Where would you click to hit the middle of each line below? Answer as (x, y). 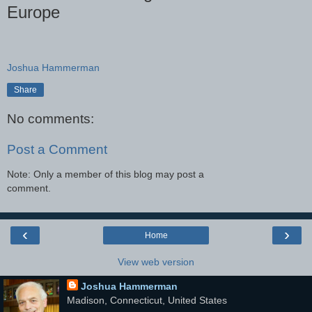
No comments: (50, 119)
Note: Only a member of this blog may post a (106, 174)
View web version (156, 262)
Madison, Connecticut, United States (147, 300)
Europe (33, 12)
